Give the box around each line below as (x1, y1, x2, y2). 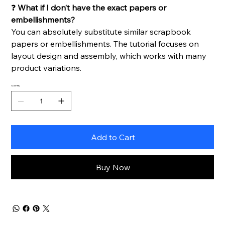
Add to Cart (91, 132, 135, 143)
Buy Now (96, 162, 130, 173)
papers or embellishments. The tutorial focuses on (11, 39, 199, 49)
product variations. (11, 63, 82, 73)
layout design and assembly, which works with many (11, 51, 207, 61)
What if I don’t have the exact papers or (16, 3, 167, 13)
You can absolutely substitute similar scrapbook (11, 27, 191, 37)
